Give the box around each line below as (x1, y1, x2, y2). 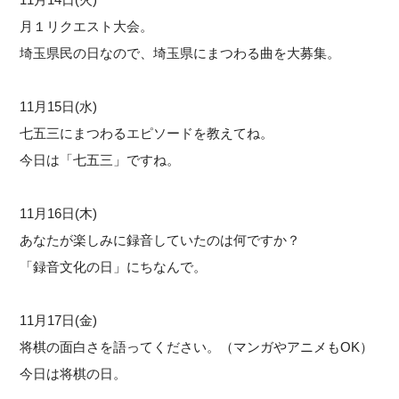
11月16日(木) (20, 205, 98, 221)
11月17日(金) (20, 312, 98, 328)
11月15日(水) (20, 98, 98, 114)
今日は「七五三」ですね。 (20, 151, 181, 167)
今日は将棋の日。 (20, 365, 127, 381)
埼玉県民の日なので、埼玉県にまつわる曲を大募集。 (20, 45, 341, 61)
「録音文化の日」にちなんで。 (20, 258, 208, 274)
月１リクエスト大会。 (20, 18, 154, 34)
